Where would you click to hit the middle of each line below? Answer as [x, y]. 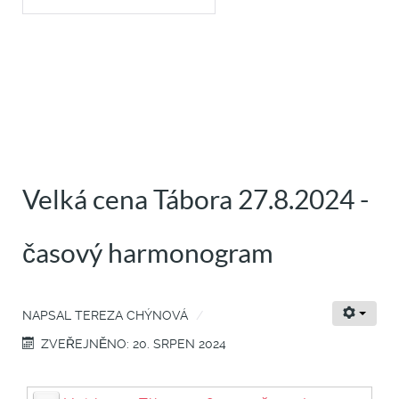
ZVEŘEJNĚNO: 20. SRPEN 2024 [134, 344]
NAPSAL [49, 316]
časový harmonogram [148, 253]
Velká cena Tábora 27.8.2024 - [195, 200]
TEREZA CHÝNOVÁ [131, 316]
